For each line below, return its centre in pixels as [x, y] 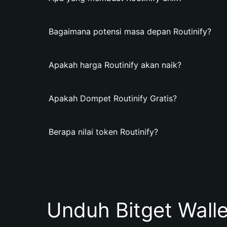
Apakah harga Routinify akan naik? [115, 65]
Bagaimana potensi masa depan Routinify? [130, 31]
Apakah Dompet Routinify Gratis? [113, 98]
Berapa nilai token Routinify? [103, 132]
